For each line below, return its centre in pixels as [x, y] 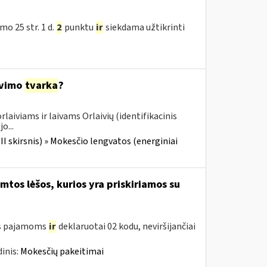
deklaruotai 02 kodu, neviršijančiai [126, 226]
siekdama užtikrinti [144, 27]
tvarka [41, 86]
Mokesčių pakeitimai [62, 252]
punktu [79, 27]
